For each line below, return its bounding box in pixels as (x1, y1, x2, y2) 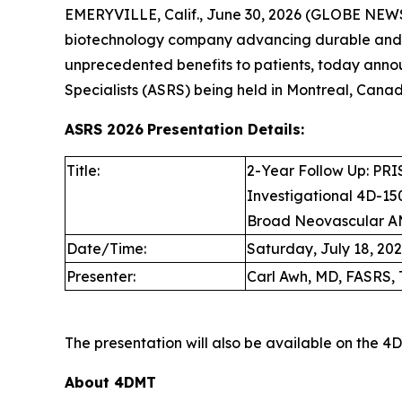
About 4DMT (65, 373, 165, 391)
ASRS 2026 (65, 120, 144, 138)
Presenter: (66, 267, 135, 285)
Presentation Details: (147, 120, 304, 138)
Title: (66, 162, 100, 179)
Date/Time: (66, 240, 146, 258)
